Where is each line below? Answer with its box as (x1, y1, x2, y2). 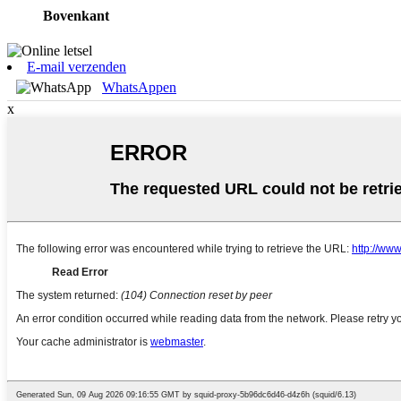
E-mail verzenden (27, 59, 126, 75)
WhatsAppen (102, 80, 176, 96)
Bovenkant (43, 7, 109, 23)
